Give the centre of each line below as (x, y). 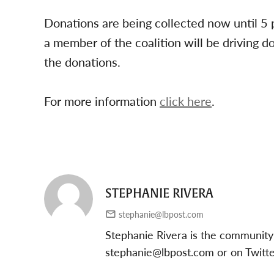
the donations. (82, 62)
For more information (102, 101)
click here (186, 101)
